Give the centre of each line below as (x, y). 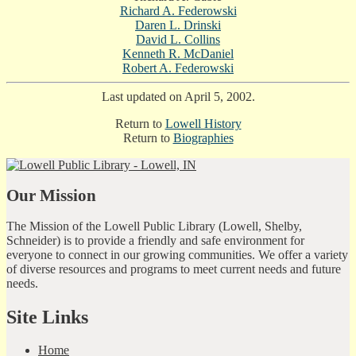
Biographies (203, 138)
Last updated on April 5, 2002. (178, 97)
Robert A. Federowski (178, 68)
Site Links (47, 317)
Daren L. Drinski (178, 25)
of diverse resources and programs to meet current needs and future (174, 269)
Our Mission (51, 195)
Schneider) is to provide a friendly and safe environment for (155, 240)
